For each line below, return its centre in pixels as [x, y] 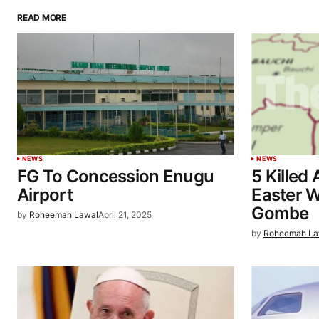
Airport [45, 194]
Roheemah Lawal [64, 214]
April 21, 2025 [125, 214]
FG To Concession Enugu [116, 176]
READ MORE [42, 17]
